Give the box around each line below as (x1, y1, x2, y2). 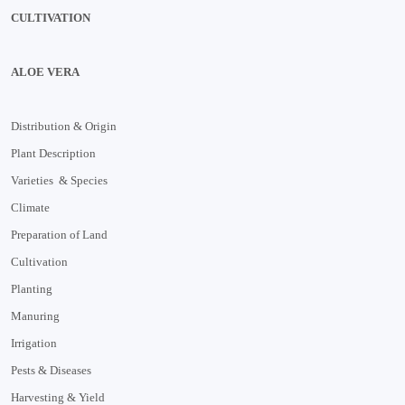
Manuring (11, 308, 60, 323)
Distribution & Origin (11, 118, 117, 133)
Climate (11, 200, 50, 214)
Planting (11, 281, 52, 296)
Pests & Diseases (11, 363, 91, 377)
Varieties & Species (11, 173, 108, 187)
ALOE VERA (11, 64, 80, 79)
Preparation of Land (11, 227, 108, 241)
